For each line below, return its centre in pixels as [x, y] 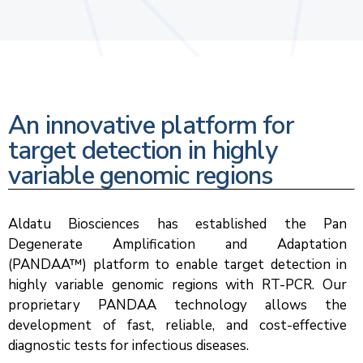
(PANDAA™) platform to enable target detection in [177, 264]
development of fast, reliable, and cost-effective [177, 325]
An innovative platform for [151, 125]
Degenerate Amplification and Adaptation [177, 244]
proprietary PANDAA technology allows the [177, 305]
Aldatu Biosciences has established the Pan [177, 224]
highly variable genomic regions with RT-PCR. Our [177, 284]
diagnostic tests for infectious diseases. [128, 345]
